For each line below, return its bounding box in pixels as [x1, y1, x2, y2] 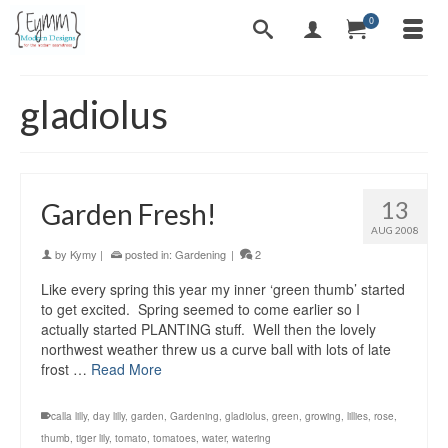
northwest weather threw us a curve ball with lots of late [41, 339, 391, 359]
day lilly [93, 409, 125, 423]
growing [305, 409, 341, 423]
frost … [41, 359, 91, 379]
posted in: [122, 246, 175, 262]
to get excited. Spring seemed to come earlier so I [41, 299, 360, 319]
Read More [91, 359, 162, 379]
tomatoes [153, 431, 196, 445]
